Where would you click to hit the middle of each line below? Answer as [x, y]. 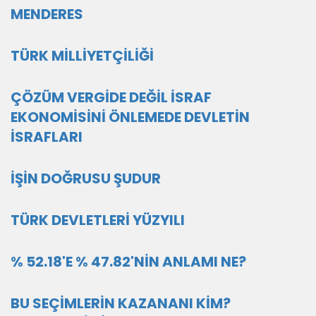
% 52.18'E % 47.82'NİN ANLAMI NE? [128, 262]
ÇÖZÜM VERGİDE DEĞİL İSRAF [111, 97]
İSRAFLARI [47, 137]
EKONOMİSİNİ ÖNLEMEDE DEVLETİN [130, 117]
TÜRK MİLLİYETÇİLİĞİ [82, 56]
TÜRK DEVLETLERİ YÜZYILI [98, 220]
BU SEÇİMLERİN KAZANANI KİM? [121, 303]
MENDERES [47, 14]
